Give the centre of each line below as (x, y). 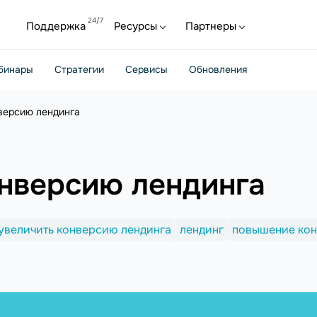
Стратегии (79, 69)
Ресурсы (136, 26)
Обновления (218, 69)
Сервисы (146, 69)
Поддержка (56, 26)
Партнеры (211, 26)
